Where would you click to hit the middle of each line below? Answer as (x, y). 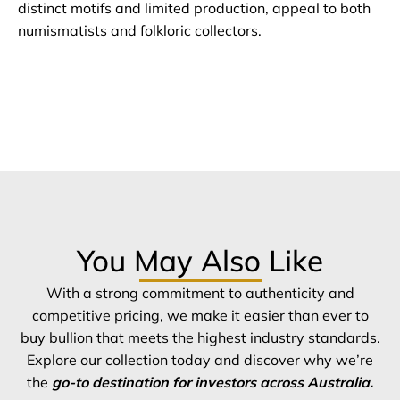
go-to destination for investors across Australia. (212, 383)
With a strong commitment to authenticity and (200, 293)
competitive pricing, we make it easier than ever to (200, 316)
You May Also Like (200, 261)
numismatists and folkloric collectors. (140, 30)
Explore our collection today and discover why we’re (200, 360)
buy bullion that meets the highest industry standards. (200, 338)
